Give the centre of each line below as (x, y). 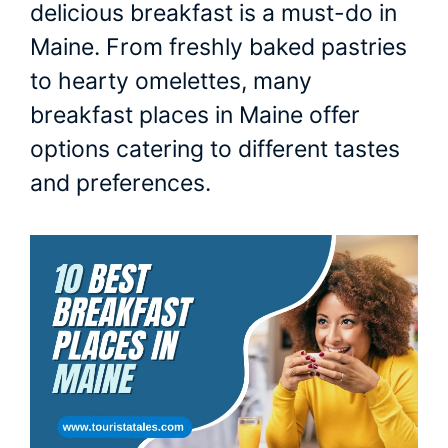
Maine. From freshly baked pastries (218, 47)
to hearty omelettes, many (171, 81)
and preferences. (120, 183)
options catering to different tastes (215, 149)
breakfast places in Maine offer (195, 115)
